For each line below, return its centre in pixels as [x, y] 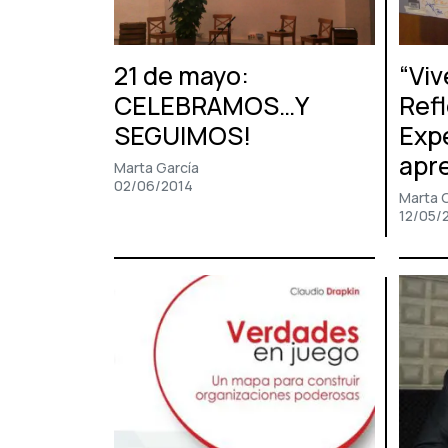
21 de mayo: [181, 76]
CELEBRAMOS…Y [211, 106]
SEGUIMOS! [182, 136]
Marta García [156, 168]
